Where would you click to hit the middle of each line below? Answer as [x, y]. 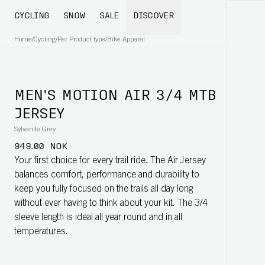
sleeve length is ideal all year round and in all [98, 218]
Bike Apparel [126, 40]
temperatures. [41, 232]
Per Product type [81, 40]
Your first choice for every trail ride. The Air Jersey [110, 161]
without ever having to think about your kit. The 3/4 [111, 203]
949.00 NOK [41, 147]
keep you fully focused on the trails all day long [104, 189]
